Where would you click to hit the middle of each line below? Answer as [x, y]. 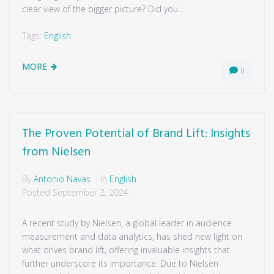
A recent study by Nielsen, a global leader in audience [127, 223]
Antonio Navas [62, 179]
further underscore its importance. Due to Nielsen [120, 263]
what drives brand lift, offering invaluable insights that [126, 250]
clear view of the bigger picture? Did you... [103, 9]
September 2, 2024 [91, 192]
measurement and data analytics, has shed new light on [132, 236]
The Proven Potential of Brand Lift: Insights [136, 134]
